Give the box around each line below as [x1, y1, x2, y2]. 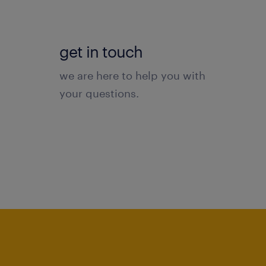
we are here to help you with [59, 68, 205, 82]
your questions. [59, 86, 139, 100]
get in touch [59, 42, 142, 61]
